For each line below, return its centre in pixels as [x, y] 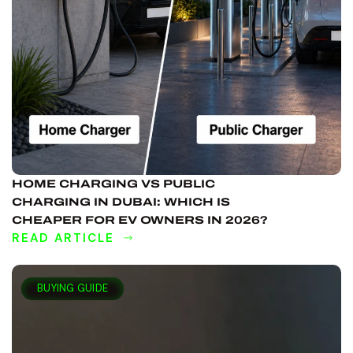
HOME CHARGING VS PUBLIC [113, 184]
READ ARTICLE [63, 238]
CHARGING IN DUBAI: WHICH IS [121, 202]
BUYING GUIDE [73, 288]
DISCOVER [48, 264]
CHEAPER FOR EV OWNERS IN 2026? [140, 220]
